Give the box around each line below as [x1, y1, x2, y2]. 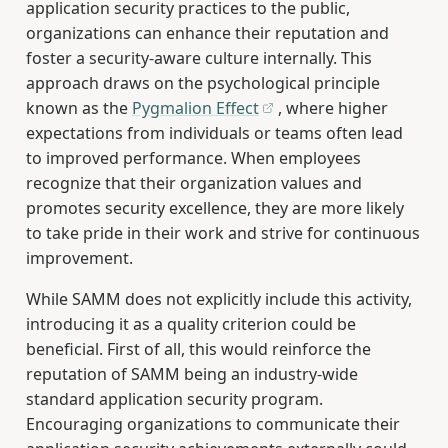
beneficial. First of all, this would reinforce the [25, 338, 371, 361]
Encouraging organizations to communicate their [25, 413, 400, 436]
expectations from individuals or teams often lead [25, 122, 403, 145]
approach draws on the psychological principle [25, 72, 380, 95]
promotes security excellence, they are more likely [25, 197, 404, 220]
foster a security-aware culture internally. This [25, 47, 372, 70]
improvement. [25, 247, 133, 270]
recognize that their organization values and [25, 172, 362, 195]
